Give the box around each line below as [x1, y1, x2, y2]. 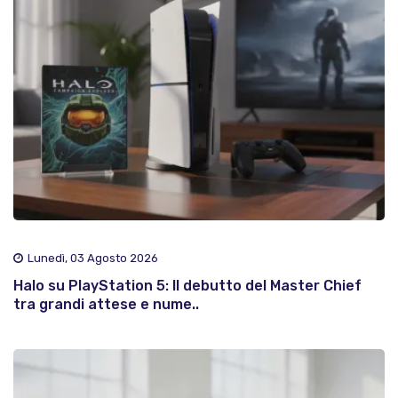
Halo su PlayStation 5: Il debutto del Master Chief [13, 277, 362, 295]
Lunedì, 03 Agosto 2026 [28, 251, 158, 266]
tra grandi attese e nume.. [13, 296, 199, 314]
